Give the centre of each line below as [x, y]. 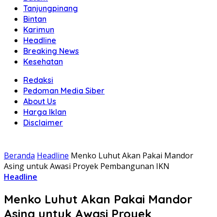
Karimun [39, 30]
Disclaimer [43, 123]
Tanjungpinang [51, 8]
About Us [40, 101]
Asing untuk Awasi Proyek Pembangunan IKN [87, 166]
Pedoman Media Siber [64, 91]
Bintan [35, 19]
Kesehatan [43, 62]
